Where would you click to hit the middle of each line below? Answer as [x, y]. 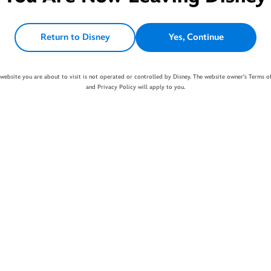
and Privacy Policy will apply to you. [135, 87]
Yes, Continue [196, 37]
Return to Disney [75, 37]
